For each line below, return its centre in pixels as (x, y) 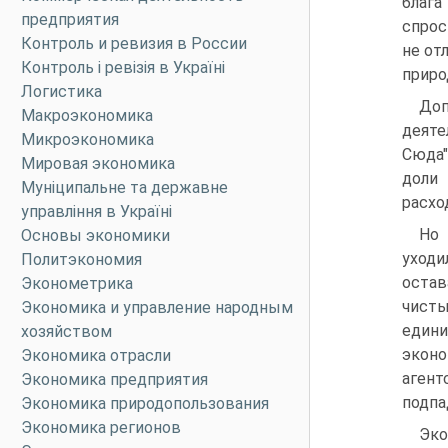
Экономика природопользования (145, 403)
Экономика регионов (101, 427)
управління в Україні (96, 211)
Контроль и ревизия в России (134, 43)
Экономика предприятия (114, 379)
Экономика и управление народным (157, 307)
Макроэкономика (87, 115)
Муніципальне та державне (124, 187)
